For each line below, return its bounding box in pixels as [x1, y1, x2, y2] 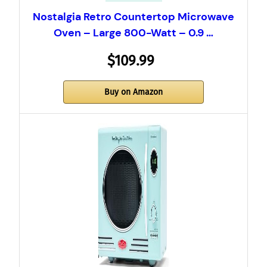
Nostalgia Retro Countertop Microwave [33, 10, 234, 24]
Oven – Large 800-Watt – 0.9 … [54, 26, 213, 41]
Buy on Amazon [104, 87, 163, 98]
